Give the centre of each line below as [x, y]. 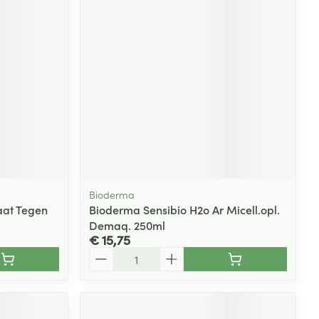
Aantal [106, 253]
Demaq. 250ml [127, 225]
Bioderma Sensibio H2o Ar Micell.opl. [185, 209]
